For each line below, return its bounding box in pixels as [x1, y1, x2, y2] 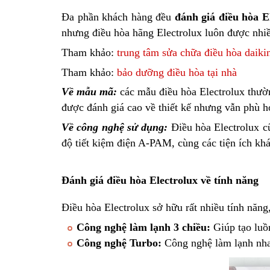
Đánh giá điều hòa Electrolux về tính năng [61, 174, 262, 186]
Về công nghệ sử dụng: [61, 121, 168, 133]
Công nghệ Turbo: [77, 236, 162, 249]
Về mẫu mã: [61, 86, 118, 98]
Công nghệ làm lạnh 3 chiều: [77, 221, 210, 233]
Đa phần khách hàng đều [61, 11, 175, 24]
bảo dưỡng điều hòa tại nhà [117, 66, 237, 78]
